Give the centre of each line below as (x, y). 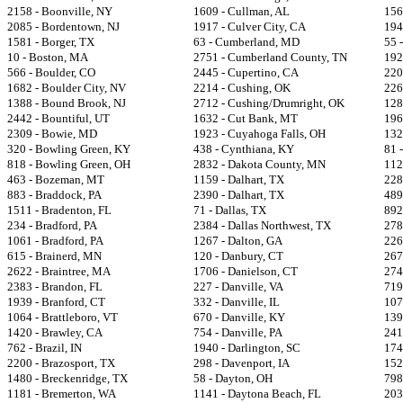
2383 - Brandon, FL (55, 287)
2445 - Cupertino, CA (246, 72)
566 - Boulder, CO (51, 72)
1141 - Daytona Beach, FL (257, 394)
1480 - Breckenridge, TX (67, 378)
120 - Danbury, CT (238, 256)
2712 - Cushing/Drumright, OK (269, 103)
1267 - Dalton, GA (238, 241)
